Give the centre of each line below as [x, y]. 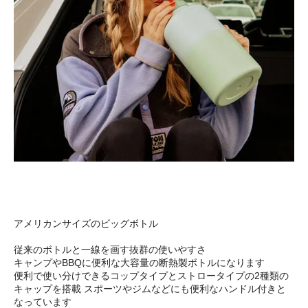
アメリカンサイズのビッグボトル [86, 224]
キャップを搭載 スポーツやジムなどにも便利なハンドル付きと [150, 289]
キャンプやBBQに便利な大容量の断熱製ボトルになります [139, 263]
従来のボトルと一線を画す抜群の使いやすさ [110, 250]
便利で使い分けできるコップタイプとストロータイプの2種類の [151, 276]
